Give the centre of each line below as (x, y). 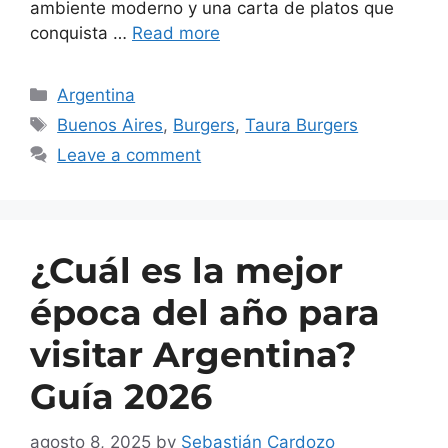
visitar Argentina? (193, 355)
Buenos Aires (110, 125)
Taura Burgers (302, 125)
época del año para (205, 313)
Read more (176, 33)
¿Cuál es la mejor (186, 271)
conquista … (81, 33)
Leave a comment (129, 155)
